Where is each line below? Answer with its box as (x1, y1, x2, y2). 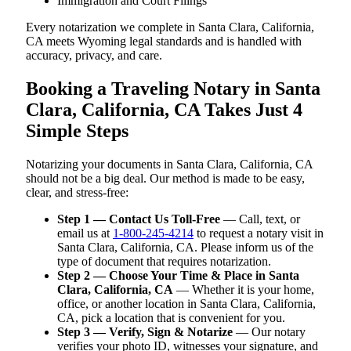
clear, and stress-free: (26, 185, 128, 199)
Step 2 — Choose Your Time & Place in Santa (57, 268, 299, 282)
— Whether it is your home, (173, 282, 314, 296)
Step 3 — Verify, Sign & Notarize (57, 324, 233, 338)
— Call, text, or (220, 212, 300, 226)
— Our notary (233, 324, 306, 338)
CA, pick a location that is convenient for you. (57, 310, 285, 324)
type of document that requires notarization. (57, 254, 271, 268)
